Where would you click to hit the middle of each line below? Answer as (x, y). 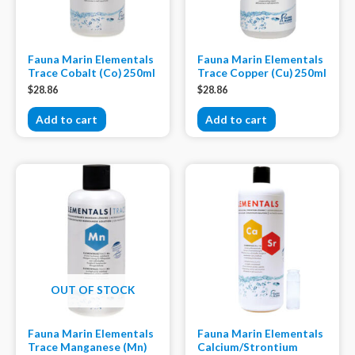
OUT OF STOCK (93, 289)
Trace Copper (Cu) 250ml (262, 72)
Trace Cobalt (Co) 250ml (92, 72)
